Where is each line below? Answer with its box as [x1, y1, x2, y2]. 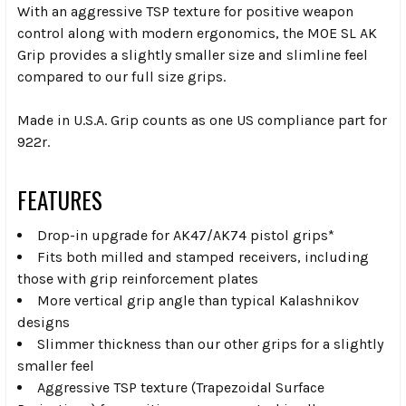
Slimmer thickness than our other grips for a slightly [37, 335, 383, 353]
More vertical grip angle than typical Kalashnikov [37, 292, 359, 310]
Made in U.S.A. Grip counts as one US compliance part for [17, 111, 387, 130]
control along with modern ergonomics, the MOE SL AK [17, 24, 377, 43]
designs [17, 314, 70, 332]
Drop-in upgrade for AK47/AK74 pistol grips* [37, 227, 334, 245]
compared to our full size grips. [17, 68, 226, 86]
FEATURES [17, 183, 102, 217]
